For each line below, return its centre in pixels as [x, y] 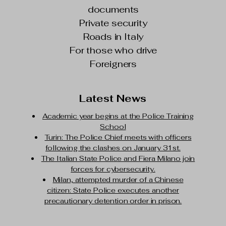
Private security [113, 23]
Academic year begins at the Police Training [118, 116]
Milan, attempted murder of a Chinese [118, 180]
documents [113, 9]
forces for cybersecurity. [113, 169]
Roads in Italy [113, 37]
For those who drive [113, 50]
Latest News [113, 98]
